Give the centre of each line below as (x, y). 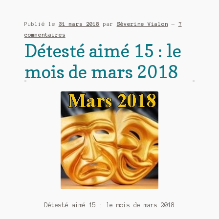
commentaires (45, 34)
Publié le (41, 24)
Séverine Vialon (142, 24)
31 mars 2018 (79, 24)
